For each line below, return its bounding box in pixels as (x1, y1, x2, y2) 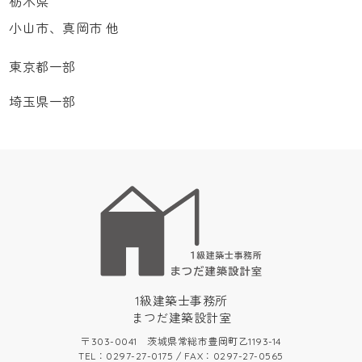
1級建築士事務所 (134, 293, 228, 309)
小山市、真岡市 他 (9, 19, 120, 36)
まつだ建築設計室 (131, 310, 231, 326)
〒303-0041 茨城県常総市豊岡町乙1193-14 (81, 335, 281, 348)
